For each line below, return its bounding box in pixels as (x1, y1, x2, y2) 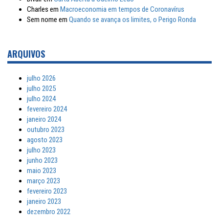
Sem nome (27, 15, 57, 24)
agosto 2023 (27, 135, 63, 144)
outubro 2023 (27, 125, 65, 134)
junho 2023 (27, 156, 58, 165)
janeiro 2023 (27, 197, 61, 206)
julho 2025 (27, 84, 56, 93)
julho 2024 (27, 94, 56, 103)
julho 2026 (27, 74, 56, 83)
